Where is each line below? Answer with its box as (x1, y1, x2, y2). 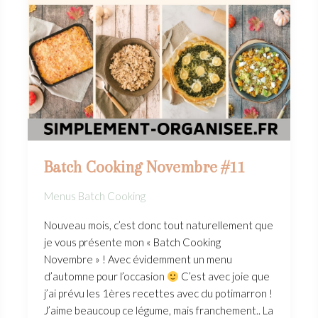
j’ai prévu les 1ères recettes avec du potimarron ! (43, 287, 273, 300)
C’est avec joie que (178, 270, 270, 283)
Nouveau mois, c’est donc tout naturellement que (43, 219, 273, 232)
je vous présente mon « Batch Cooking (43, 236, 221, 249)
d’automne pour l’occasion (43, 270, 167, 283)
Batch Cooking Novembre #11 (43, 157, 245, 176)
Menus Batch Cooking (43, 190, 146, 203)
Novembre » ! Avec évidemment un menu (43, 253, 232, 266)
